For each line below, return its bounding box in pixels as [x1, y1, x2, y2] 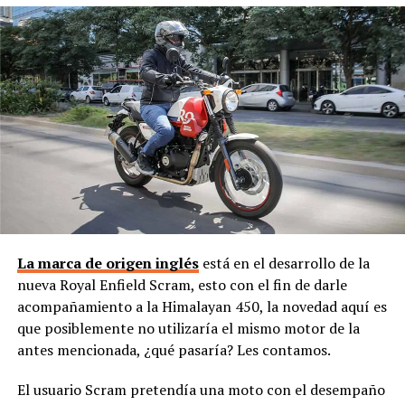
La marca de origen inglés [16, 253, 199, 274]
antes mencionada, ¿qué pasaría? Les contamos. [16, 340, 331, 361]
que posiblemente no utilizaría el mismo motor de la [16, 318, 360, 339]
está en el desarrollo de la [198, 253, 370, 274]
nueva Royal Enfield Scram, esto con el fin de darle [16, 275, 347, 296]
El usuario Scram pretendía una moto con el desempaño [16, 380, 385, 400]
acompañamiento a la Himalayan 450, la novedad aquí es [16, 297, 387, 317]
